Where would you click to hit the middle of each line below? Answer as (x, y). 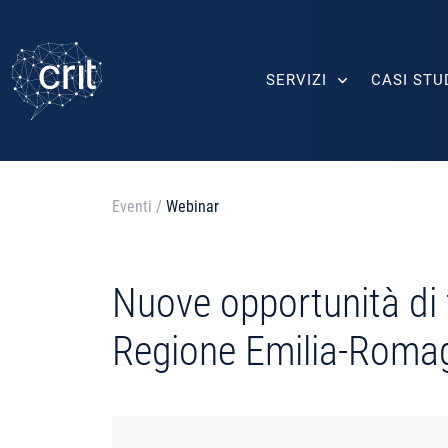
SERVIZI (296, 80)
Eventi (132, 206)
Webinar (192, 206)
